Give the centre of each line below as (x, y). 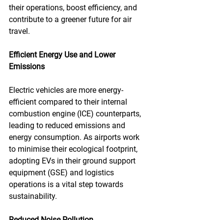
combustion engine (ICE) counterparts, (76, 114)
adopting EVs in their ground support (73, 161)
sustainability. (33, 196)
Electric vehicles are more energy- (66, 90)
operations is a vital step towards (67, 184)
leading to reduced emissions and (68, 125)
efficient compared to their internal (69, 102)
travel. (19, 31)
